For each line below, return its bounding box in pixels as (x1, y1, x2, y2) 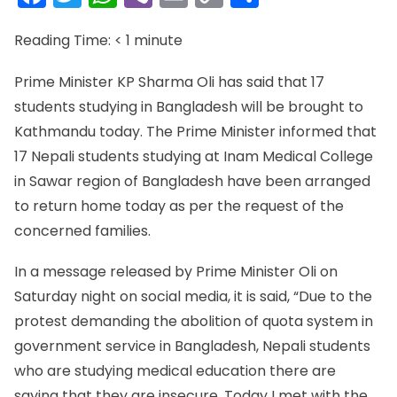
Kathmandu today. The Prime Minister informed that (14, 121, 377, 142)
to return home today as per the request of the (14, 195, 344, 216)
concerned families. (14, 220, 151, 241)
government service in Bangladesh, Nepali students (14, 335, 370, 356)
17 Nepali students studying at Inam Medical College (14, 145, 373, 167)
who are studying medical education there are (14, 360, 336, 381)
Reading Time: (14, 30, 114, 51)
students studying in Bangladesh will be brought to (14, 96, 363, 117)
